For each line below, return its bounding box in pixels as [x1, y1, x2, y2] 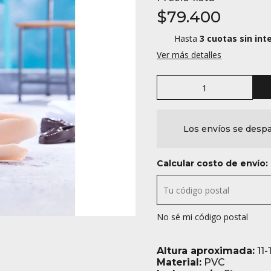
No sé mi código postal [157, 211, 248, 223]
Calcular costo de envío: [157, 158, 268, 169]
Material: [157, 256, 201, 268]
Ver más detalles [157, 49, 221, 60]
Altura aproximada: [157, 245, 255, 256]
